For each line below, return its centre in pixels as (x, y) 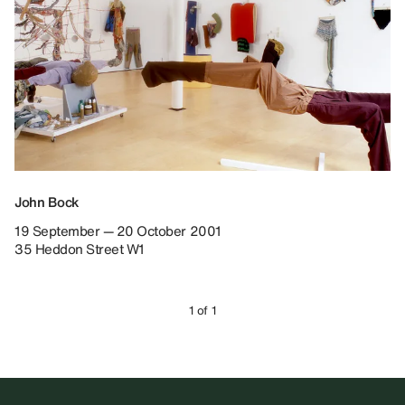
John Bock (47, 202)
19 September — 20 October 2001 (118, 231)
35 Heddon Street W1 (80, 249)
